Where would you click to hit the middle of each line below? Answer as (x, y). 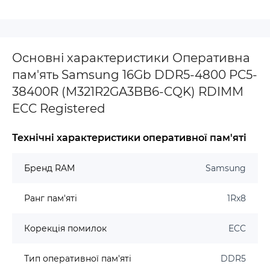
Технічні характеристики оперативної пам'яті (129, 138)
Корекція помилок (65, 228)
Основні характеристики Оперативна (131, 58)
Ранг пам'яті (51, 198)
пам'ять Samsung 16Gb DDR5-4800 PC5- (135, 75)
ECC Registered (59, 108)
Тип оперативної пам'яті (78, 259)
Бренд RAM (49, 168)
